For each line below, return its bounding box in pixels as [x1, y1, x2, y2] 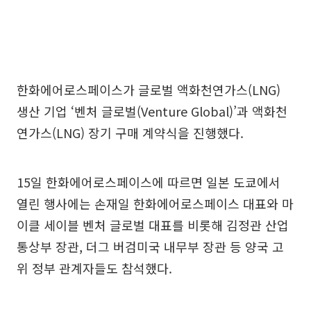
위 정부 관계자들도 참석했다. [17, 259, 172, 278]
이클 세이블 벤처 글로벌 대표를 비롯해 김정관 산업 [17, 216, 289, 235]
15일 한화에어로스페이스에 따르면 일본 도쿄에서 [17, 173, 280, 192]
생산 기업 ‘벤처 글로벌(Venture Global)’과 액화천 [17, 102, 287, 121]
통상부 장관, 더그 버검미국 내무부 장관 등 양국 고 [17, 237, 284, 256]
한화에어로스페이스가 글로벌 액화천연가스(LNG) [17, 81, 280, 99]
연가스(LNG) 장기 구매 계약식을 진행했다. [17, 124, 244, 142]
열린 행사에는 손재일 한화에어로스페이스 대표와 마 [17, 194, 294, 213]
